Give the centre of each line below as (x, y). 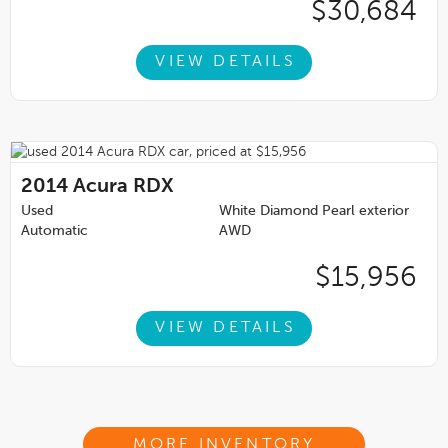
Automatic (54, 230)
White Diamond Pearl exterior (314, 210)
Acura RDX (123, 186)
